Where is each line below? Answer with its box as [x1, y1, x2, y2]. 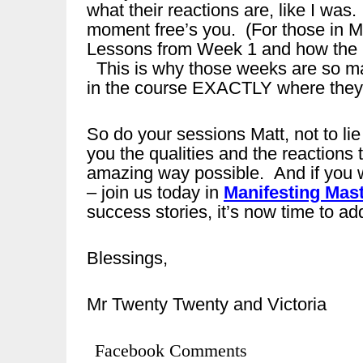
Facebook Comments [95, 340, 247, 361]
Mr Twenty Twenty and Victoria [87, 294, 327, 314]
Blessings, [87, 248, 168, 268]
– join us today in [87, 182, 224, 203]
